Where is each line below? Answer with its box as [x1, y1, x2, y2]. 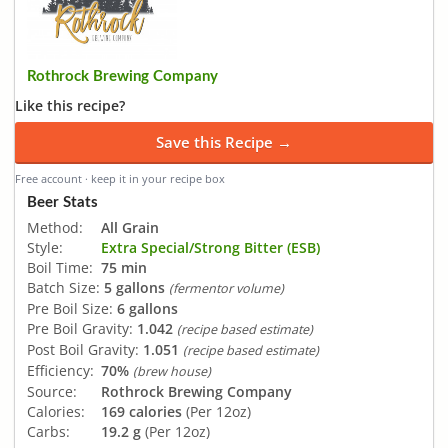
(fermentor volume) [169, 279, 284, 297]
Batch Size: [27, 277, 100, 297]
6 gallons [117, 298, 178, 318]
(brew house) [133, 362, 211, 380]
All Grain [101, 217, 159, 237]
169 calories [101, 401, 182, 421]
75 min [101, 257, 147, 277]
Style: [27, 237, 63, 257]
